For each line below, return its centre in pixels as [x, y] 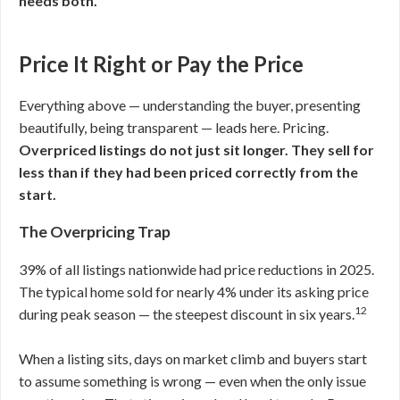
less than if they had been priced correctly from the [188, 172]
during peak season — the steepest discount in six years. [187, 314]
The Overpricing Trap [95, 232]
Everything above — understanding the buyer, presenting [190, 105]
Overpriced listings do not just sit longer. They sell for [196, 150]
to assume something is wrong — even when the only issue [192, 381]
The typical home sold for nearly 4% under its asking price [194, 292]
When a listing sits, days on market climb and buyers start [193, 358]
